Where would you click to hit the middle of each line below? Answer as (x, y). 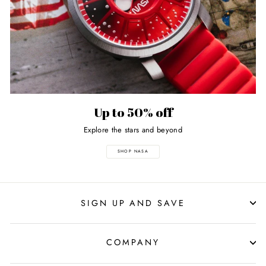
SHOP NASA (133, 151)
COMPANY (133, 243)
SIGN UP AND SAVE (133, 203)
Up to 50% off (133, 113)
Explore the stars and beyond (133, 129)
